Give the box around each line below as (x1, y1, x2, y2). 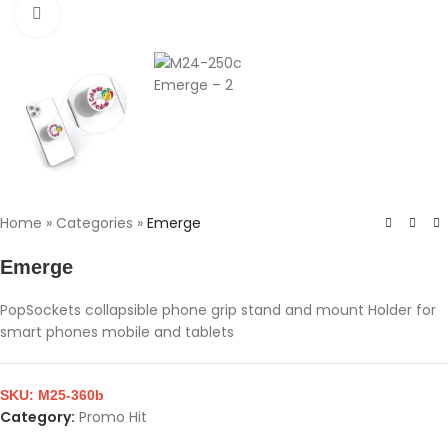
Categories (56, 213, 133, 234)
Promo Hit (79, 407, 147, 428)
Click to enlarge (59, 5, 167, 23)
